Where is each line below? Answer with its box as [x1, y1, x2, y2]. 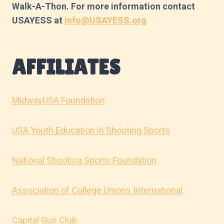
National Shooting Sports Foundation [12, 154, 156, 165]
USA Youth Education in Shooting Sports [12, 124, 170, 135]
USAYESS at [12, 14, 64, 25]
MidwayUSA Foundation [12, 94, 105, 105]
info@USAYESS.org [64, 14, 146, 25]
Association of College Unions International [12, 184, 182, 195]
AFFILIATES [12, 54, 120, 79]
